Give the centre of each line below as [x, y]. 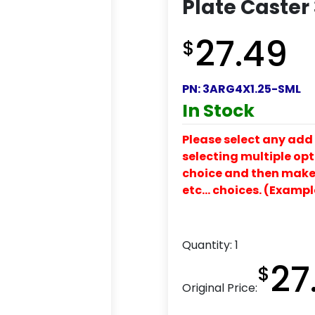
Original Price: [220, 288]
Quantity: [208, 245]
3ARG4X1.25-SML [252, 89]
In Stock [218, 110]
